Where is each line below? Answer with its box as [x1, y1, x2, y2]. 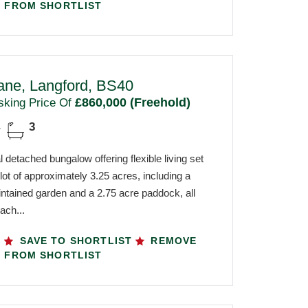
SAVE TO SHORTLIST [16, 235, 136, 247]
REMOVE [147, 235, 197, 247]
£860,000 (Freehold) [71, 96, 190, 110]
